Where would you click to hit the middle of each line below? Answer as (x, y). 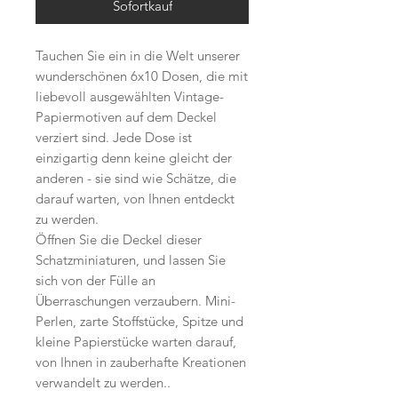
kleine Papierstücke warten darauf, (136, 342)
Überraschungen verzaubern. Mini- (135, 301)
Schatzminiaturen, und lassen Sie (131, 260)
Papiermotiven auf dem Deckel (126, 117)
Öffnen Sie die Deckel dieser (119, 240)
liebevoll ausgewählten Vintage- (130, 97)
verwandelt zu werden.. (103, 383)
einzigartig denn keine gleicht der (134, 158)
